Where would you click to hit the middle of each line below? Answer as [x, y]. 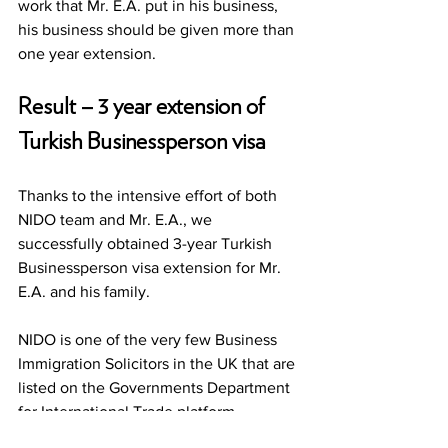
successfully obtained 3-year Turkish [147, 244]
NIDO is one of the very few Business [149, 340]
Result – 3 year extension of [144, 107]
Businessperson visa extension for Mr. [151, 268]
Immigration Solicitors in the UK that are [158, 364]
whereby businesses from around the [149, 436]
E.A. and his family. [86, 292]
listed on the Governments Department [156, 388]
